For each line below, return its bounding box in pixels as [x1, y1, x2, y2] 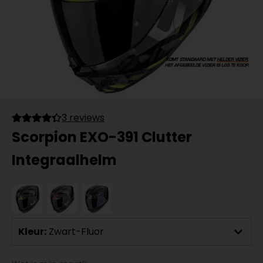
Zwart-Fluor [49, 225, 104, 238]
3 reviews [62, 111, 104, 124]
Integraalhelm [12, 150, 117, 170]
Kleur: [18, 225, 46, 238]
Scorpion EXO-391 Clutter [12, 127, 192, 147]
